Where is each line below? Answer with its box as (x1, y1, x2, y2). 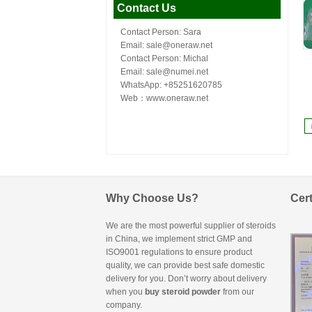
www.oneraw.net (146, 93, 208, 103)
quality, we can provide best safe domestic (106, 260, 265, 270)
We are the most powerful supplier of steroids (106, 221, 276, 231)
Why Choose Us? (106, 192, 198, 204)
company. (106, 300, 142, 310)
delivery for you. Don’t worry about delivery (106, 274, 267, 283)
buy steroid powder (145, 287, 221, 297)
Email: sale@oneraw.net (120, 40, 212, 50)
